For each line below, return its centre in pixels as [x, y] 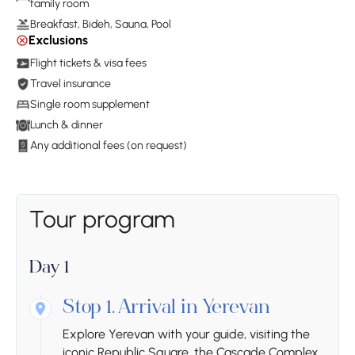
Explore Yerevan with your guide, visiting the [186, 334]
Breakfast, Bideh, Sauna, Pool [101, 25]
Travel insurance [71, 84]
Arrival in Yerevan [194, 309]
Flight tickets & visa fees [88, 63]
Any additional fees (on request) [109, 146]
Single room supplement [90, 105]
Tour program [102, 219]
